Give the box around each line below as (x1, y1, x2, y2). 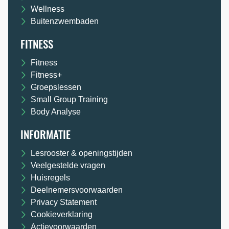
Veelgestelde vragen (31, 161, 105, 170)
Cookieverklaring (31, 210, 93, 219)
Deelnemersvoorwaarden (31, 186, 123, 195)
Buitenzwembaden (31, 17, 99, 26)
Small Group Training (31, 95, 108, 104)
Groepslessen (31, 83, 81, 92)
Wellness (31, 5, 64, 14)
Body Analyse (31, 107, 81, 117)
